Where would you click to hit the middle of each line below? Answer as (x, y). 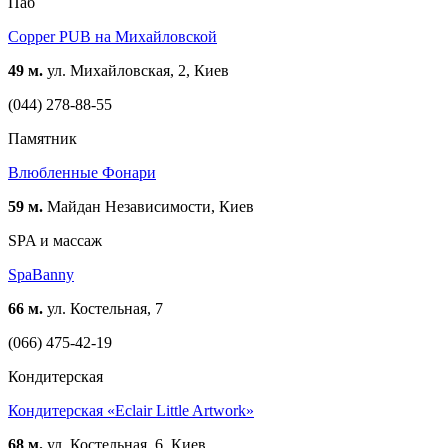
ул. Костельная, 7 (103, 309)
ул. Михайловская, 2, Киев (136, 71)
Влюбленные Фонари (82, 173)
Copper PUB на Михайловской (112, 37)
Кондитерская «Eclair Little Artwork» (131, 411)
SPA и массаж (55, 241)
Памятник (42, 139)
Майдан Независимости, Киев (148, 207)
